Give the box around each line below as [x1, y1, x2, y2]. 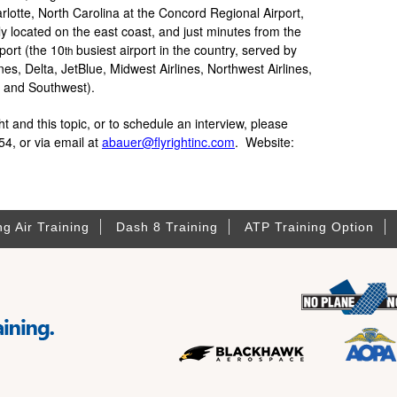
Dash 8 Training [115, 219, 218, 234]
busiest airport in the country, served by [73, 40, 297, 58]
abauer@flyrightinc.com [102, 132, 235, 151]
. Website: [235, 132, 294, 151]
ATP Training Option [244, 219, 374, 234]
